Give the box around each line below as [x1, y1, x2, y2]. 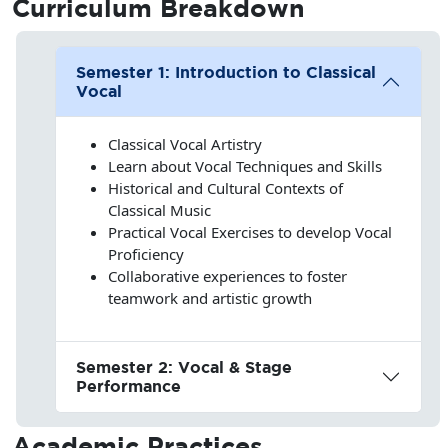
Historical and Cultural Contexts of [107, 177, 343, 198]
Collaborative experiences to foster [107, 265, 347, 286]
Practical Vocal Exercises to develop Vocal [107, 221, 392, 242]
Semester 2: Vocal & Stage [75, 357, 292, 376]
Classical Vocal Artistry [107, 133, 262, 154]
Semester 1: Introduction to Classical [75, 62, 376, 81]
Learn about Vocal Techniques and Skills [107, 155, 382, 176]
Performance [75, 376, 181, 395]
